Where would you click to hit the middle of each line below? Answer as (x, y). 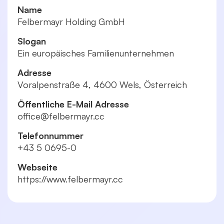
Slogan (32, 41)
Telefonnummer (50, 135)
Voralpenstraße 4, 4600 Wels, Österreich (102, 84)
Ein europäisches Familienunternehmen (96, 53)
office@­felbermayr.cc (61, 116)
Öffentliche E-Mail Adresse (73, 104)
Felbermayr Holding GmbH (71, 21)
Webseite (37, 167)
